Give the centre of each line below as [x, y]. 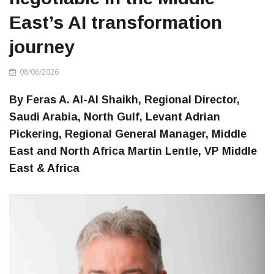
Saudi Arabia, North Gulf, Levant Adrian [115, 117]
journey [42, 47]
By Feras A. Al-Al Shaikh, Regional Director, [124, 100]
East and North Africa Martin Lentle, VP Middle [133, 151]
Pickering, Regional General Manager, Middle [128, 134]
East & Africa [44, 168]
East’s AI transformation [116, 23]
